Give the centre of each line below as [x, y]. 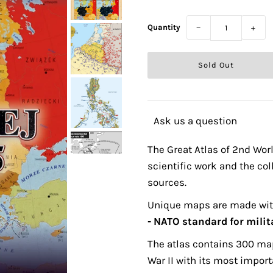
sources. [167, 182]
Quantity [164, 27]
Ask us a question [196, 121]
